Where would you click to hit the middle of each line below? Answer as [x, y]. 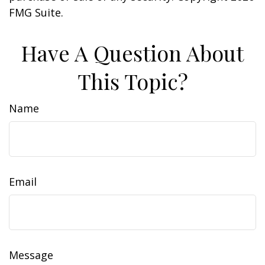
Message [31, 255]
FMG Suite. [36, 12]
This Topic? [132, 81]
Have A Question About [132, 53]
